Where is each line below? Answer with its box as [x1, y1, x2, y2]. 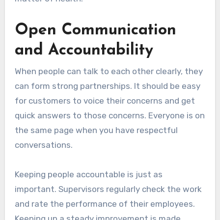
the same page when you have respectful [14, 125, 178, 135]
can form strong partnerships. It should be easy [14, 81, 200, 91]
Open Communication [14, 22, 176, 38]
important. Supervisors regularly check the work [14, 184, 202, 194]
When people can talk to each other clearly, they [14, 66, 203, 76]
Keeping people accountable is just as [14, 169, 163, 179]
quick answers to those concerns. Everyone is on [14, 110, 205, 120]
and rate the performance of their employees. [14, 198, 195, 209]
